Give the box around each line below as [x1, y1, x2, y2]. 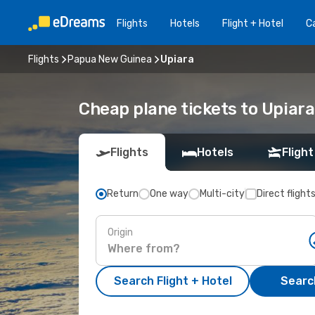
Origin [108, 226, 133, 238]
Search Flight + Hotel [113, 274, 232, 288]
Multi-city [200, 188, 245, 200]
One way [150, 188, 188, 200]
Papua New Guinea [67, 53, 152, 65]
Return [107, 188, 139, 200]
